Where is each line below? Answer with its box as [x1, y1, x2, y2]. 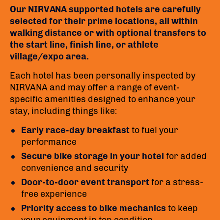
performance [21, 137, 77, 147]
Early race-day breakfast [21, 125, 130, 136]
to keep [166, 203, 198, 214]
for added [164, 151, 207, 162]
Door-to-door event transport [21, 177, 149, 188]
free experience [21, 189, 87, 199]
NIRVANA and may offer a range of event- [10, 82, 180, 93]
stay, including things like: [10, 106, 117, 116]
